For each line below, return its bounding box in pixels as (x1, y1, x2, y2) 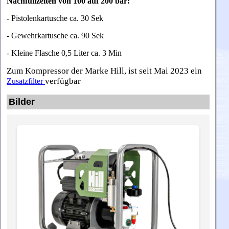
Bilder (9, 96, 35, 107)
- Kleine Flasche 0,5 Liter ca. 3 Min (7, 48, 122, 57)
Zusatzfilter (7, 76, 45, 85)
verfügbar (45, 76, 81, 86)
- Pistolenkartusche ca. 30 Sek (7, 13, 105, 22)
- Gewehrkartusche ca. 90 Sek (7, 31, 104, 40)
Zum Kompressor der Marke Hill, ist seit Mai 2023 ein (7, 65, 202, 76)
